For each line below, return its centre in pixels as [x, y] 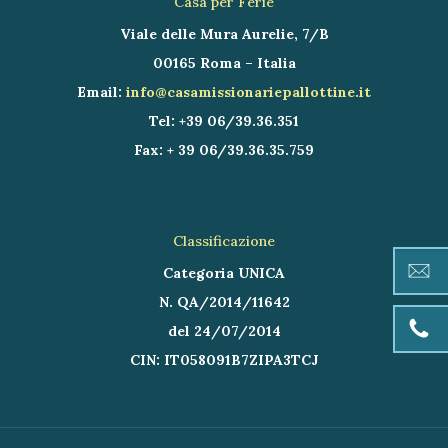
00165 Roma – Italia [224, 63]
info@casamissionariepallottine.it [248, 92]
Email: [101, 92]
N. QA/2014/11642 [224, 302]
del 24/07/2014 [224, 331]
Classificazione [224, 241]
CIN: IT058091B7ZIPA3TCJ [224, 360]
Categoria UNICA [224, 273]
